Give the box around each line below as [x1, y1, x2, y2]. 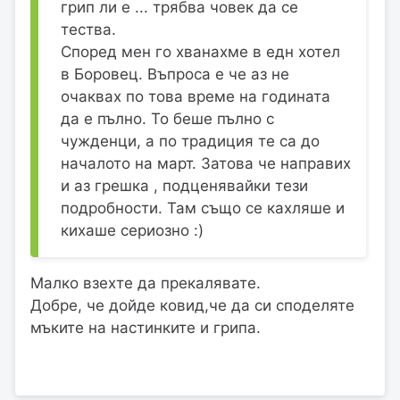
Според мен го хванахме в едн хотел [61, 42, 340, 61]
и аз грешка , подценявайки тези [61, 176, 308, 195]
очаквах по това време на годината [61, 87, 330, 105]
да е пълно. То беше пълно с [61, 109, 274, 128]
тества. [61, 20, 116, 38]
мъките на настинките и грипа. [30, 318, 261, 337]
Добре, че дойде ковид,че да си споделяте [30, 296, 354, 314]
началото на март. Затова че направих [61, 154, 351, 172]
